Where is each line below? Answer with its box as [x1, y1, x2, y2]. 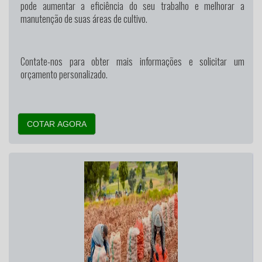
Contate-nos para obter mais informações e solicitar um [20, 53, 244, 68]
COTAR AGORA [27, 119, 87, 129]
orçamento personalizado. [20, 66, 108, 81]
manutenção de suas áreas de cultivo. [20, 11, 147, 26]
